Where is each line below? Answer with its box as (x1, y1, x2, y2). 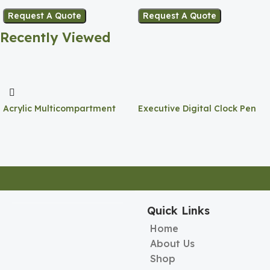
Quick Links (147, 203, 210, 218)
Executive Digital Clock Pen (138, 103, 256, 115)
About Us (150, 237, 195, 250)
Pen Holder (3, 115, 51, 126)
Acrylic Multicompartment (3, 103, 116, 115)
